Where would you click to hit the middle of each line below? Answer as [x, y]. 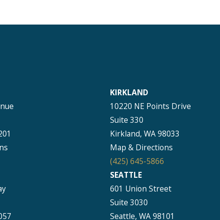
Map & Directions [141, 147]
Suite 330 [127, 120]
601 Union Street [141, 188]
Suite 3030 [129, 202]
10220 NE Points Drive [151, 106]
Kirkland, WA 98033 [145, 133]
